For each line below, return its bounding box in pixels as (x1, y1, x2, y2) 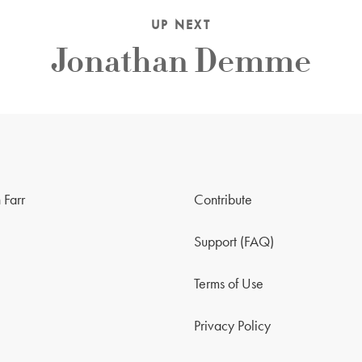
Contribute (194, 190, 252, 208)
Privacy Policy (194, 316, 271, 335)
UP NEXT (151, 16, 211, 33)
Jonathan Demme (51, 39, 311, 83)
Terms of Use (194, 274, 263, 293)
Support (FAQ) (194, 232, 274, 250)
